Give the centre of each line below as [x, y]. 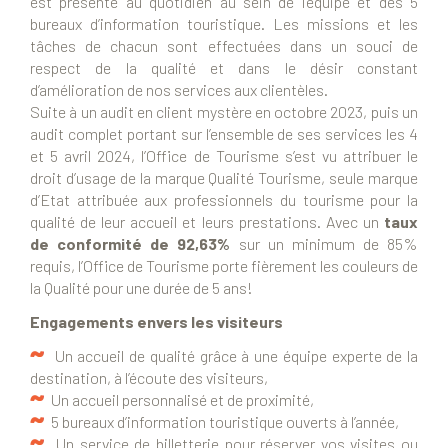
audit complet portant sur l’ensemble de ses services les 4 [224, 134]
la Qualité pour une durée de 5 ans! [141, 288]
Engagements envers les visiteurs [156, 322]
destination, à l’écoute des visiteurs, [149, 378]
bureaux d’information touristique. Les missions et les [224, 24]
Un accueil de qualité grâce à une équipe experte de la [231, 356]
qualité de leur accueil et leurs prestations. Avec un [207, 222]
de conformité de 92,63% [134, 244]
